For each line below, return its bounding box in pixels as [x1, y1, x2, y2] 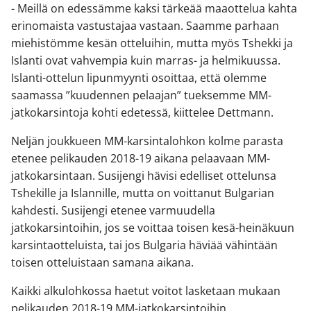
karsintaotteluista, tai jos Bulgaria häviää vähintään [11, 237, 278, 253]
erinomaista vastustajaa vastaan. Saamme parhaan [11, 18, 279, 34]
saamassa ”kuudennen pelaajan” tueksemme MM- [11, 87, 271, 103]
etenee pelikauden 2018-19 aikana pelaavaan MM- [11, 151, 270, 167]
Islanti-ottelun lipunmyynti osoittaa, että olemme [11, 70, 267, 86]
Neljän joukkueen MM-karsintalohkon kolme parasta [11, 133, 283, 149]
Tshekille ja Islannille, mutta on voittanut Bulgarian [11, 185, 274, 201]
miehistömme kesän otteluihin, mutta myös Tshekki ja [11, 35, 293, 51]
